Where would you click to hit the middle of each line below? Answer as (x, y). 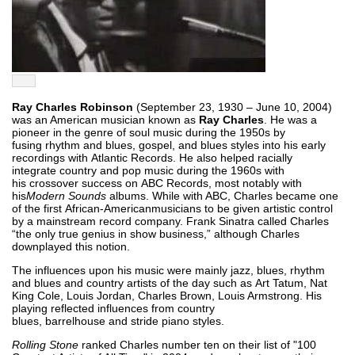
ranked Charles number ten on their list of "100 (197, 344)
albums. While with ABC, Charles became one (222, 195)
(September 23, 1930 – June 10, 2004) (233, 107)
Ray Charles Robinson (73, 107)
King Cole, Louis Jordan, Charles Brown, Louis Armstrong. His (167, 295)
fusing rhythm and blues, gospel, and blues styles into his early (169, 145)
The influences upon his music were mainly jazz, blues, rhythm (168, 270)
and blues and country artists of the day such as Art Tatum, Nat (170, 282)
